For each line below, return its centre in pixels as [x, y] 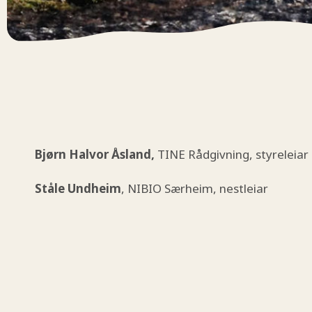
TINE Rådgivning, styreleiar [233, 154]
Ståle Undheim [78, 188]
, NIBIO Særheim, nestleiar [195, 188]
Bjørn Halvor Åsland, [96, 154]
